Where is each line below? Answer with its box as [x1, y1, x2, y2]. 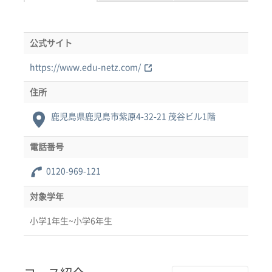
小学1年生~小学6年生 [30, 216, 112, 225]
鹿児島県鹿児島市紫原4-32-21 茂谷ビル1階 [51, 112, 216, 121]
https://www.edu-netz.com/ [30, 63, 141, 72]
